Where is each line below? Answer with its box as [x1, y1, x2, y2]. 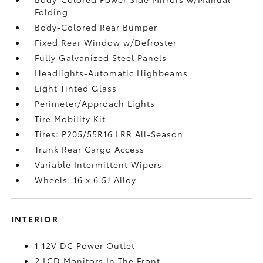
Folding [35, 5, 69, 18]
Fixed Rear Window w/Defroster [35, 36, 177, 48]
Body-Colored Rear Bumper [35, 21, 158, 33]
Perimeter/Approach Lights [35, 97, 156, 109]
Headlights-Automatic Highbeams [35, 66, 188, 79]
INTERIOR [11, 213, 59, 225]
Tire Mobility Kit [35, 112, 106, 124]
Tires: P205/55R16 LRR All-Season [35, 127, 184, 140]
